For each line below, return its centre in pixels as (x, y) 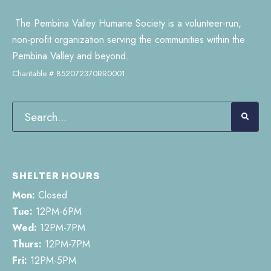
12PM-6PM (57, 212)
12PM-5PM (52, 261)
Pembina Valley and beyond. (70, 56)
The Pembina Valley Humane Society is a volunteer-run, (127, 24)
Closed (51, 195)
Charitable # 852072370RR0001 (69, 74)
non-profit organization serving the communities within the (129, 40)
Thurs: (27, 244)
